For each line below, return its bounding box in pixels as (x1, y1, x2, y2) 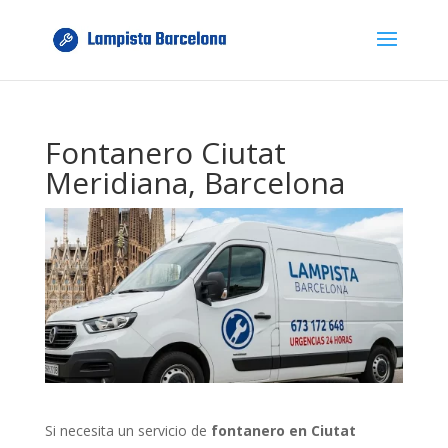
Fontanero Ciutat (44, 132, 286, 173)
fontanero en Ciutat (210, 420, 356, 440)
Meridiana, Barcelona (44, 162, 345, 203)
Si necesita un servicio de (44, 420, 211, 440)
